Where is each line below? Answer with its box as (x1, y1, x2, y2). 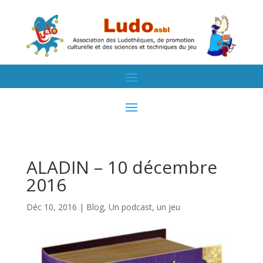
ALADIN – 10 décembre (26, 154, 217, 179)
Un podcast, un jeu (108, 201, 180, 213)
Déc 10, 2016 (26, 201, 77, 213)
